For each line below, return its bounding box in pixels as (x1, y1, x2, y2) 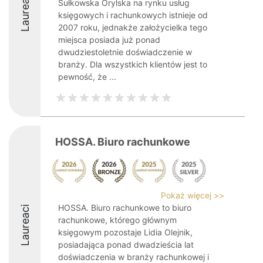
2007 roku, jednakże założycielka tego (58, 22, 207, 32)
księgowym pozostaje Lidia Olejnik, (58, 227, 193, 237)
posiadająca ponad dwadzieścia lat (58, 240, 194, 249)
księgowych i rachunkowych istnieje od (58, 10, 208, 20)
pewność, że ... (58, 72, 116, 82)
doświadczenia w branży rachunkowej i (58, 252, 209, 262)
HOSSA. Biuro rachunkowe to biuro (58, 203, 191, 213)
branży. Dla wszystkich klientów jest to (58, 59, 207, 69)
